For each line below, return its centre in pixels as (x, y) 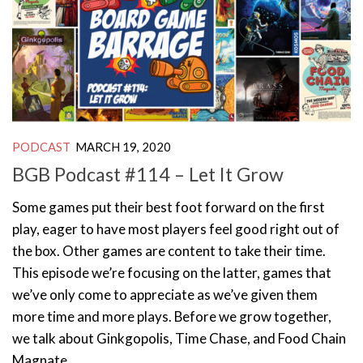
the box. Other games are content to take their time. (169, 250)
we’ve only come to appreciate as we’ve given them (165, 294)
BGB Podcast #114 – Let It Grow (148, 174)
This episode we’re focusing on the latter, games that (172, 272)
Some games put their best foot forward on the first (169, 207)
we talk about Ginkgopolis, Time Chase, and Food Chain (179, 338)
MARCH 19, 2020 (123, 146)
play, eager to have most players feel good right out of (176, 228)
